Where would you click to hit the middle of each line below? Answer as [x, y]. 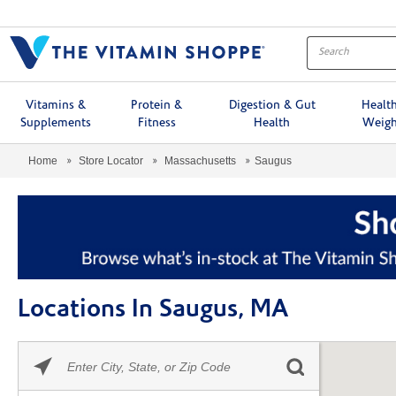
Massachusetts [200, 160]
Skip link [42, 351]
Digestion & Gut [272, 105]
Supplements [55, 123]
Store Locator [111, 160]
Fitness [156, 123]
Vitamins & [55, 105]
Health [272, 123]
